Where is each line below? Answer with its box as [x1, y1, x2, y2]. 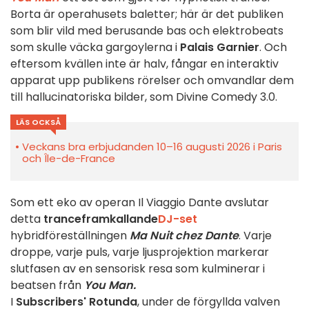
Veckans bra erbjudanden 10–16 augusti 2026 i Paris [22, 139, 282, 154]
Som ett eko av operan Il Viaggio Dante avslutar [10, 195, 269, 211]
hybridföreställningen [10, 228, 130, 244]
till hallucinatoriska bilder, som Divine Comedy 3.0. [10, 89, 277, 106]
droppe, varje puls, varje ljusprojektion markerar [10, 244, 269, 261]
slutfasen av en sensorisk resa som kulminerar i [10, 261, 265, 277]
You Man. [84, 277, 136, 294]
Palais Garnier [180, 39, 259, 56]
